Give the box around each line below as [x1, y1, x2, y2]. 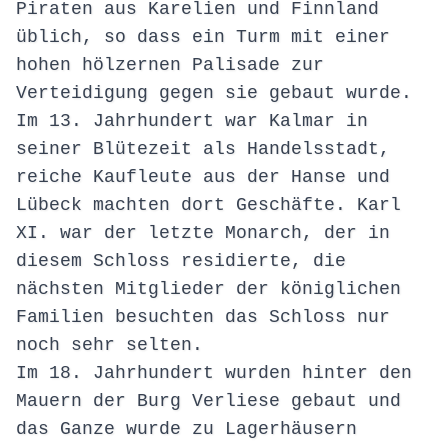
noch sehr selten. [16, 335, 203, 356]
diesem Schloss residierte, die [16, 251, 346, 272]
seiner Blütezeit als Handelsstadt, [16, 139, 390, 160]
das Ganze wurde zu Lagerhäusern [16, 419, 357, 440]
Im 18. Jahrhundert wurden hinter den [16, 363, 412, 384]
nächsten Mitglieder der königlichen [16, 279, 401, 300]
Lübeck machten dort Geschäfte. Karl [16, 195, 401, 216]
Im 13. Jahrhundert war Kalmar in [16, 111, 368, 132]
